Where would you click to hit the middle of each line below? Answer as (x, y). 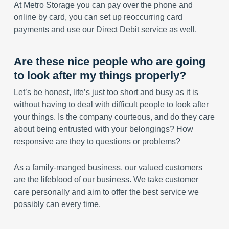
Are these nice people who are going (109, 62)
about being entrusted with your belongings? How (103, 129)
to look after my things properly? (100, 75)
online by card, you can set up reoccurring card (98, 17)
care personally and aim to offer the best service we (106, 192)
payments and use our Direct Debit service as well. (105, 29)
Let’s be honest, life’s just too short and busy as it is (106, 92)
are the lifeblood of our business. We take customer (106, 180)
